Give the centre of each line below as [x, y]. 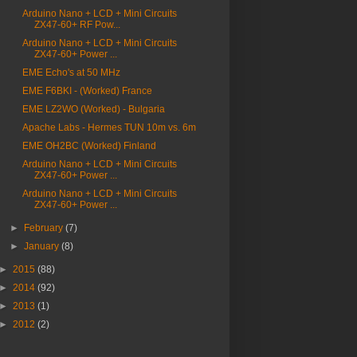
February [45, 228]
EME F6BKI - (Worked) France [87, 91]
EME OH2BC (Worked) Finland [89, 146]
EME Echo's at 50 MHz [71, 73]
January [43, 246]
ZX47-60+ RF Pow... [77, 25]
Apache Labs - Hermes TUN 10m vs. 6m [109, 127]
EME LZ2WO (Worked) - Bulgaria [93, 109]
